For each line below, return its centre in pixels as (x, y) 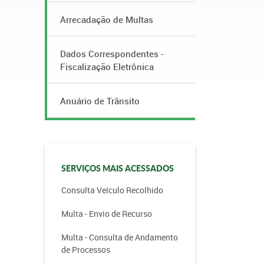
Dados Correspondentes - (112, 54)
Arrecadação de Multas (107, 19)
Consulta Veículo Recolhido (112, 190)
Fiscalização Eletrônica (107, 67)
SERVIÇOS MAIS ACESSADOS (118, 168)
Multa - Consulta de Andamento (120, 237)
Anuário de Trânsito (100, 101)
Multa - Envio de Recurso (107, 213)
